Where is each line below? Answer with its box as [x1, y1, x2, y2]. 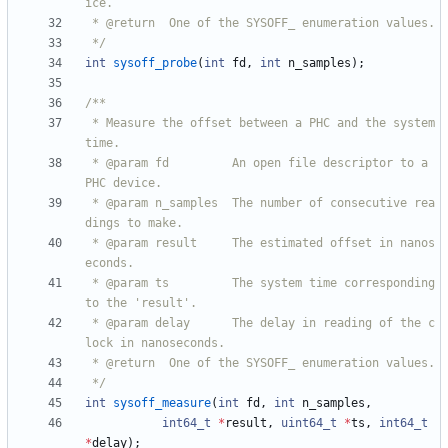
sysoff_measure [113, 396, 211, 411]
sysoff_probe [113, 56, 197, 71]
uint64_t [281, 416, 337, 431]
